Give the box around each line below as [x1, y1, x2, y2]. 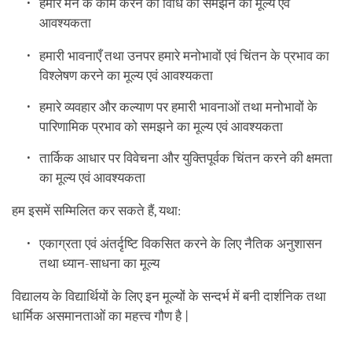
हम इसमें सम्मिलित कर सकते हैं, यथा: [12, 203, 184, 218]
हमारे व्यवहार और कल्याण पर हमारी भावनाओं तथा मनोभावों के [39, 99, 318, 115]
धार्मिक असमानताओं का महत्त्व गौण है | [12, 308, 189, 324]
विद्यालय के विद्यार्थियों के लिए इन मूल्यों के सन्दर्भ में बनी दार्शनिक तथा [12, 288, 326, 304]
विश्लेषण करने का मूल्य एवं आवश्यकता [39, 68, 214, 83]
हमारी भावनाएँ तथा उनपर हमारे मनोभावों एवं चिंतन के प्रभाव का [39, 48, 330, 64]
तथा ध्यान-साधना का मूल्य [39, 255, 160, 271]
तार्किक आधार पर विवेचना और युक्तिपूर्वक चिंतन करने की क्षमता [39, 150, 333, 166]
